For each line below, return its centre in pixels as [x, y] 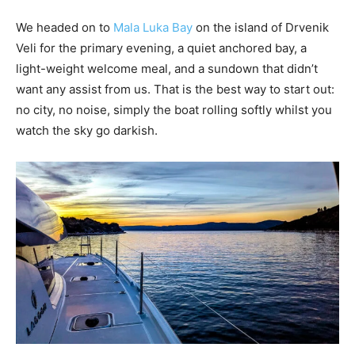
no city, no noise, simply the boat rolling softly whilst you [174, 109]
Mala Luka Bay [153, 27]
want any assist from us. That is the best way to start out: [175, 89]
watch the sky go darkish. [87, 130]
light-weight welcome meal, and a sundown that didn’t [167, 68]
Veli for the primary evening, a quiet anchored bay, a [161, 48]
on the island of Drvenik [261, 27]
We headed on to [65, 27]
